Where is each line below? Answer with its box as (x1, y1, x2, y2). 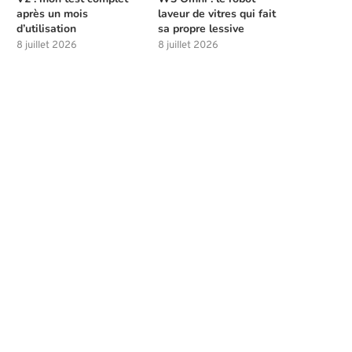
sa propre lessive (158, 20, 245, 36)
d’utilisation (16, 20, 76, 36)
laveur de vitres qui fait (158, 5, 277, 21)
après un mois (16, 5, 88, 21)
